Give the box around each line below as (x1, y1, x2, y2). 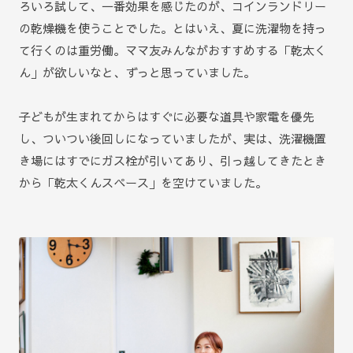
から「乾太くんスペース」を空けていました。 (19, 173, 267, 191)
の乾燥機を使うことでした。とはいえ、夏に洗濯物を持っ (19, 19, 326, 36)
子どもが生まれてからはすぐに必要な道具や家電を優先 (19, 107, 314, 124)
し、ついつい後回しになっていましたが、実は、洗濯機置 (19, 129, 326, 147)
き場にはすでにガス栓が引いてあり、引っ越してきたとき (19, 151, 326, 169)
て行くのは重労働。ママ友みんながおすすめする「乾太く (19, 41, 326, 58)
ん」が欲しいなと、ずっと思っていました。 (19, 63, 255, 80)
